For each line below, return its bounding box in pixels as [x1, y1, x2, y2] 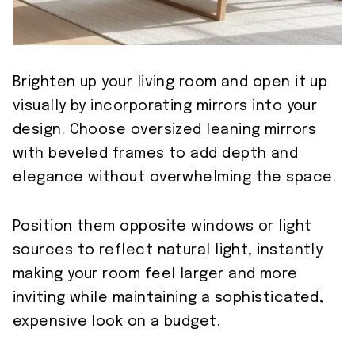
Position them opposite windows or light [13, 219, 312, 235]
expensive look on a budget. [13, 315, 221, 330]
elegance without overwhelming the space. [13, 170, 337, 185]
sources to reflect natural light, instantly [13, 243, 323, 258]
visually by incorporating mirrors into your [13, 99, 318, 114]
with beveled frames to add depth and [13, 147, 299, 162]
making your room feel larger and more [13, 267, 298, 282]
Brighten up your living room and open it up [13, 75, 328, 90]
